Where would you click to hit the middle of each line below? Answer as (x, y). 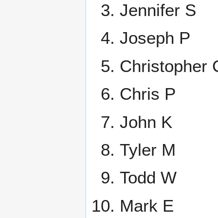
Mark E (146, 205)
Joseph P (155, 38)
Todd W (148, 178)
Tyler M (147, 149)
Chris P (147, 94)
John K (146, 122)
